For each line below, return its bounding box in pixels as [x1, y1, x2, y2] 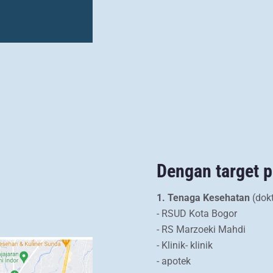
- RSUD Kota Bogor [157, 207, 237, 219]
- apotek [157, 255, 191, 267]
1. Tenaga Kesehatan [157, 191, 250, 204]
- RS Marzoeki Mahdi [157, 223, 246, 235]
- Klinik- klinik [157, 239, 213, 251]
